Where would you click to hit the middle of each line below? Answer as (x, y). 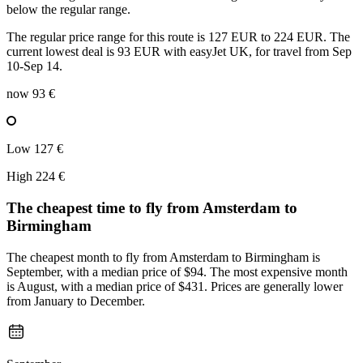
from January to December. (76, 301)
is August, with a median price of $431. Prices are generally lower (175, 286)
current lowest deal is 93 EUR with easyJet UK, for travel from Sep (179, 52)
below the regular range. (68, 10)
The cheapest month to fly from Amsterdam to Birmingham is (163, 257)
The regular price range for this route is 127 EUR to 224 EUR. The (178, 37)
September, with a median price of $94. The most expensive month (177, 271)
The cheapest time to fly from (105, 208)
